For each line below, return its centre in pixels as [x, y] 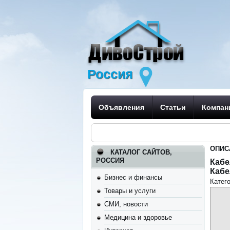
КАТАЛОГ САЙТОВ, [141, 152]
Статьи [173, 107]
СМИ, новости [126, 204]
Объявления [122, 107]
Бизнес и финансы [133, 177]
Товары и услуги [130, 191]
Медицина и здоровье [138, 217]
